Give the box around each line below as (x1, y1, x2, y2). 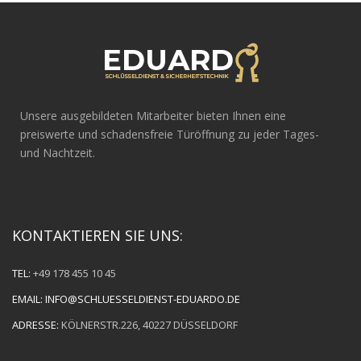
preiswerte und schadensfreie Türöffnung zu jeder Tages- (20, 126, 319, 142)
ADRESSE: (12, 317, 59, 332)
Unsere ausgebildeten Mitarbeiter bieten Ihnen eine (20, 107, 286, 123)
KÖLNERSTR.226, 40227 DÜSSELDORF (59, 317, 238, 332)
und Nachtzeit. (20, 144, 95, 160)
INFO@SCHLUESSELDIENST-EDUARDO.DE (45, 291, 240, 306)
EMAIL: (12, 291, 43, 306)
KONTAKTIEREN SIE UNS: (12, 225, 183, 245)
